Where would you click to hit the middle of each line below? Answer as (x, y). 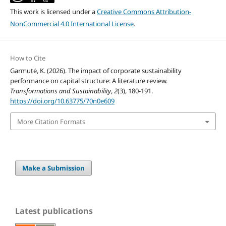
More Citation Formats (51, 121)
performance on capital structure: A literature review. (89, 81)
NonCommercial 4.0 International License (72, 24)
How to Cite (27, 58)
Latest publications (54, 211)
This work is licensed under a (53, 12)
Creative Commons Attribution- (144, 12)
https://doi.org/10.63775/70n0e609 (62, 101)
